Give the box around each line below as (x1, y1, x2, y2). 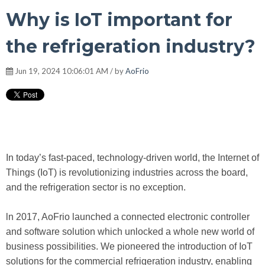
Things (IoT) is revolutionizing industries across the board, (6, 167, 248, 177)
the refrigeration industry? (6, 35, 256, 57)
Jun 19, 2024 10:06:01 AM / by (13, 66, 125, 76)
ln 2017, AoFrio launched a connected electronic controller (6, 212, 250, 222)
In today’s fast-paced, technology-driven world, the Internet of (6, 153, 259, 163)
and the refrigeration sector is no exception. (6, 182, 186, 192)
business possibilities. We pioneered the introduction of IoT (6, 241, 253, 251)
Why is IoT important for (6, 9, 232, 31)
